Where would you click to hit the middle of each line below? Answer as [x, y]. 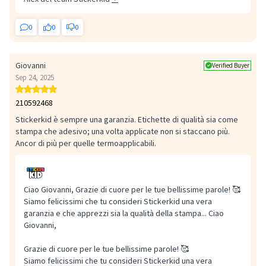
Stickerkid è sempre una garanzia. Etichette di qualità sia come [127, 120]
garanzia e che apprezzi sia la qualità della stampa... [115, 213]
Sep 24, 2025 [35, 78]
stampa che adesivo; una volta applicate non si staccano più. [123, 132]
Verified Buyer [231, 65]
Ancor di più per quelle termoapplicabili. [86, 143]
